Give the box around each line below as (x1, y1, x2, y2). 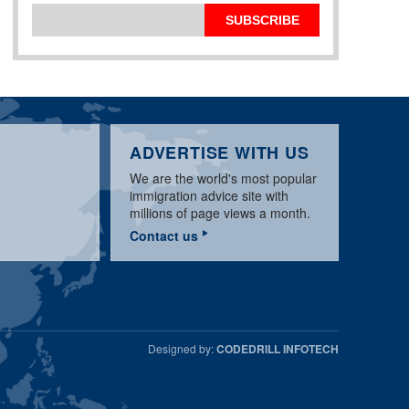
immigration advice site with (130, 186, 288, 204)
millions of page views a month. (130, 204, 310, 222)
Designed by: (148, 341, 216, 356)
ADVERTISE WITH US (130, 141, 309, 164)
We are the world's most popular (130, 169, 317, 187)
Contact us (130, 226, 198, 245)
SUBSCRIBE (225, 13, 299, 27)
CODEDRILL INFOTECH (216, 341, 339, 357)
